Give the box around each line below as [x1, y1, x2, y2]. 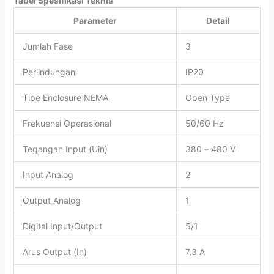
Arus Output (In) [22, 246, 87, 257]
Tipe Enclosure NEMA [22, 92, 108, 103]
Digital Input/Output [22, 220, 102, 231]
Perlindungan [22, 66, 75, 77]
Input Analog [22, 169, 73, 180]
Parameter [73, 15, 117, 26]
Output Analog [22, 194, 81, 206]
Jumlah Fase [22, 40, 73, 51]
